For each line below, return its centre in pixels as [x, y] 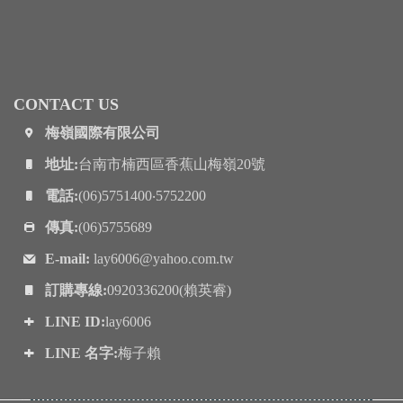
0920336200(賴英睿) [169, 291]
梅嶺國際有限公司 [102, 133]
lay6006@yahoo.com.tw [161, 259]
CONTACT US [66, 105]
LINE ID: [75, 322]
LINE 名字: [81, 354]
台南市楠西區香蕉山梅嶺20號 [171, 165]
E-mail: [67, 259]
